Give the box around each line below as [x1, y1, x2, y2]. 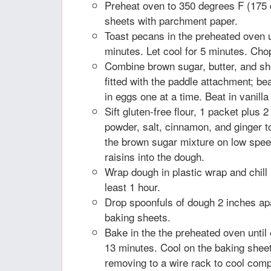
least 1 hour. [105, 179, 160, 194]
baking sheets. [105, 209, 171, 224]
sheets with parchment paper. [105, 13, 238, 28]
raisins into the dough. [105, 149, 204, 164]
